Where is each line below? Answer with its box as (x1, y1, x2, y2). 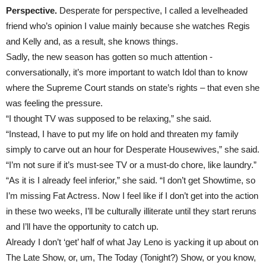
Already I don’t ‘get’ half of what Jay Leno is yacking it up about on (6, 237, 258, 247)
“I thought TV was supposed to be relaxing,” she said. (6, 113, 211, 123)
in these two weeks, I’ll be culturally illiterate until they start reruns (6, 206, 256, 216)
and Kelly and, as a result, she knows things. (6, 36, 178, 46)
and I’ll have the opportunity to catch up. (6, 221, 159, 232)
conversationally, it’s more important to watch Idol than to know (6, 67, 248, 77)
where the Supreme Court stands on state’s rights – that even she (6, 83, 259, 93)
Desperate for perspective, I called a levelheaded (57, 5, 248, 15)
